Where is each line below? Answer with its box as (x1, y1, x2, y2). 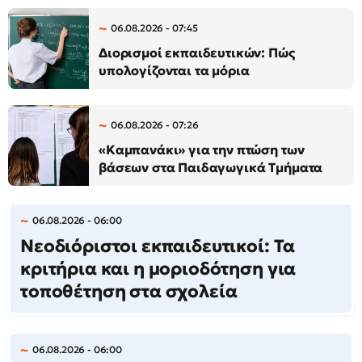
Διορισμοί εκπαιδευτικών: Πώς (99, 44, 295, 61)
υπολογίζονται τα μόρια (99, 62, 250, 79)
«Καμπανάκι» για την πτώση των (99, 141, 305, 158)
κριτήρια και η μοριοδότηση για (20, 258, 297, 280)
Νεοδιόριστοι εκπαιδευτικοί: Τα (20, 235, 296, 258)
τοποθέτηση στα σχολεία (20, 280, 238, 303)
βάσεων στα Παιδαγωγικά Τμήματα (99, 159, 323, 176)
